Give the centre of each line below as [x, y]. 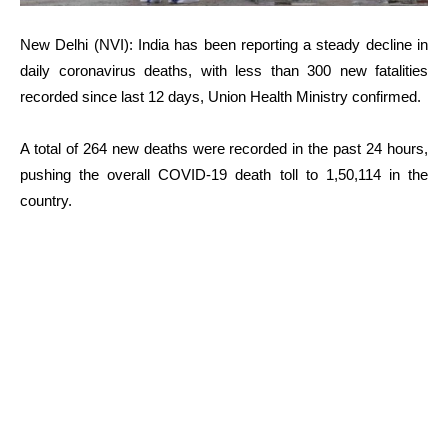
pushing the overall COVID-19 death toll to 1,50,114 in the [224, 174]
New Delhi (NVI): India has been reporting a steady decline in [224, 44]
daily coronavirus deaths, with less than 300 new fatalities [224, 70]
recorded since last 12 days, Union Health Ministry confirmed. [220, 96]
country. [46, 200]
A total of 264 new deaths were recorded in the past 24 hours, [224, 148]
